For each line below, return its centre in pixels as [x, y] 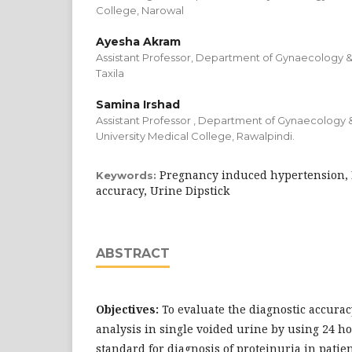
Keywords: [128, 175]
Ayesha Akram [138, 42]
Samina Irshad [138, 104]
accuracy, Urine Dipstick [163, 191]
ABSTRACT [133, 253]
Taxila [110, 73]
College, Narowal [140, 10]
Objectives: [129, 309]
